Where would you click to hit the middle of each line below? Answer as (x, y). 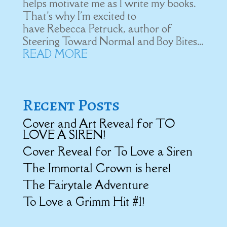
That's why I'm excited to (79, 16)
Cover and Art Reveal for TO (99, 123)
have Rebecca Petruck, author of (97, 29)
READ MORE (55, 54)
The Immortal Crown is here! (97, 168)
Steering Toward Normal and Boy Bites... (113, 41)
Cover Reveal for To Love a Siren (107, 151)
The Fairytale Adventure (86, 185)
